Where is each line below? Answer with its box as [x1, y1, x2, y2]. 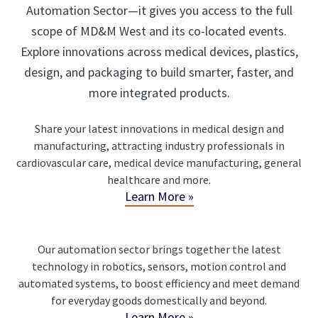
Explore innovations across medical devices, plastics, [20, 43, 298, 60]
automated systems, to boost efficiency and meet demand [18, 275, 300, 290]
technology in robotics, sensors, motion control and [32, 258, 286, 273]
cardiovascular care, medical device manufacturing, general [16, 155, 302, 170]
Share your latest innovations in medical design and [34, 121, 284, 136]
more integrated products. [88, 84, 230, 101]
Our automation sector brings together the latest [37, 241, 281, 256]
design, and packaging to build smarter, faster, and [24, 63, 294, 80]
